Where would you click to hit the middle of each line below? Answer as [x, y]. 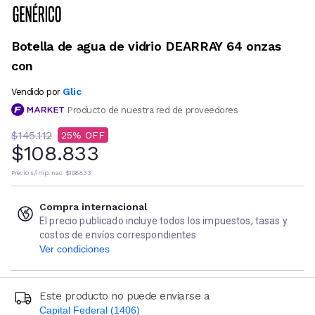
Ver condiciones [75, 249]
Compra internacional [94, 207]
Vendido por [36, 91]
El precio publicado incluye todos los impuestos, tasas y [163, 221]
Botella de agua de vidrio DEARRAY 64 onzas [146, 46]
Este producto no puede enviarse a [125, 296]
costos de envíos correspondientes [118, 235]
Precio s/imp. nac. [37, 173]
